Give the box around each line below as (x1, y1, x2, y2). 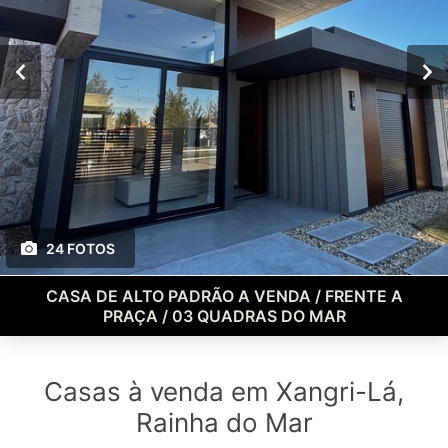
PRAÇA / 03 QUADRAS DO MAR (102, 306, 346, 326)
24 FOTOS (46, 240, 115, 257)
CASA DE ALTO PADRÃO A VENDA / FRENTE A (45, 286, 403, 306)
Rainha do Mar (135, 407, 313, 438)
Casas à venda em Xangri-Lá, (44, 376, 404, 407)
